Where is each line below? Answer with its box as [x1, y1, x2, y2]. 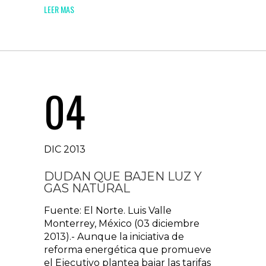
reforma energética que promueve [44, 244, 211, 255]
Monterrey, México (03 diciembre [44, 218, 199, 229]
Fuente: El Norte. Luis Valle [44, 205, 172, 216]
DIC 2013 [44, 144, 85, 155]
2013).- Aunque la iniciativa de [44, 231, 184, 242]
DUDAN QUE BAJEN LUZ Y [44, 169, 202, 183]
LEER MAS [44, 3, 74, 15]
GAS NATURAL [44, 181, 130, 195]
